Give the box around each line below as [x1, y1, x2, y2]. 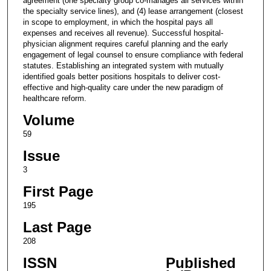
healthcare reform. [22, 93, 87, 103]
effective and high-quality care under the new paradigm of [22, 82, 223, 92]
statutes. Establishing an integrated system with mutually [22, 60, 224, 70]
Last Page [22, 218, 91, 235]
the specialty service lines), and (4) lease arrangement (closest [22, 6, 243, 16]
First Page [22, 183, 93, 200]
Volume [22, 111, 74, 128]
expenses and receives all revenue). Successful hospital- [22, 28, 223, 38]
